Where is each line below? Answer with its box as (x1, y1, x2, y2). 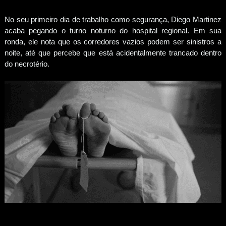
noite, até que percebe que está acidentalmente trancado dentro (4, 48, 222, 57)
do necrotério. (4, 59, 49, 68)
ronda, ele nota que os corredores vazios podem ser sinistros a (4, 37, 222, 46)
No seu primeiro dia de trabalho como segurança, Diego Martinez (4, 15, 222, 24)
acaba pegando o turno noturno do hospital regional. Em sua (4, 26, 222, 35)
